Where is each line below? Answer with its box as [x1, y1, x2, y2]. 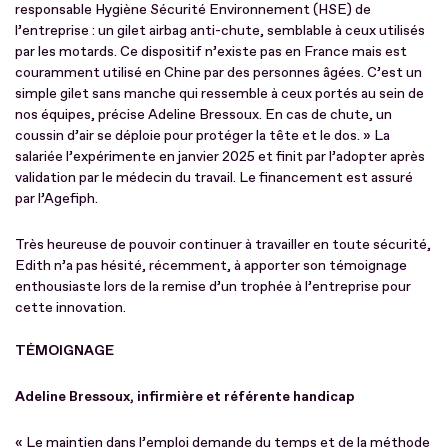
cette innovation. [15, 298, 126, 316]
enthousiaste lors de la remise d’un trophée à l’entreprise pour [15, 277, 411, 295]
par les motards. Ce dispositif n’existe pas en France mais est [15, 42, 407, 60]
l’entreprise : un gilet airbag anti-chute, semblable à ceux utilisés [15, 21, 425, 39]
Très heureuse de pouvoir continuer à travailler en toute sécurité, [15, 235, 431, 253]
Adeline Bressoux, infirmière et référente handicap [15, 387, 358, 405]
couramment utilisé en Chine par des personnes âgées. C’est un [15, 63, 422, 81]
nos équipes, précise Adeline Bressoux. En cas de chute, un [15, 105, 392, 123]
